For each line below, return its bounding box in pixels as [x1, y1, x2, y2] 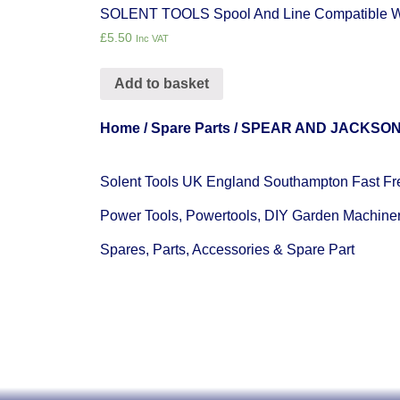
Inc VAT [136, 32, 169, 44]
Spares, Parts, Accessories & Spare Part [100, 242, 354, 258]
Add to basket [114, 75, 209, 91]
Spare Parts [151, 120, 230, 136]
